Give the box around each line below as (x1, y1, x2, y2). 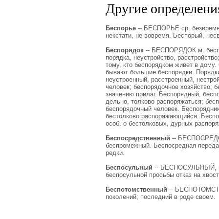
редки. (105, 149, 125, 156)
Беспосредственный (105, 134, 170, 142)
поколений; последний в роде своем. (105, 193, 216, 200)
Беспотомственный (105, 186, 167, 193)
